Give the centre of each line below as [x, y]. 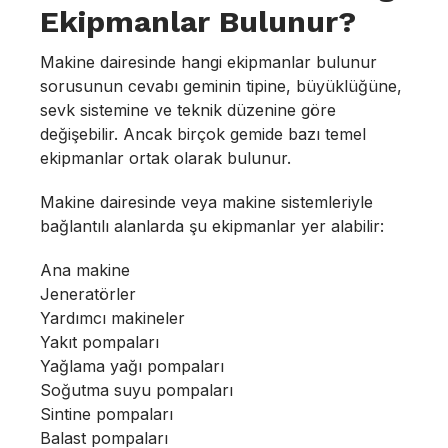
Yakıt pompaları [99, 342]
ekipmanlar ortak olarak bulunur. [165, 158]
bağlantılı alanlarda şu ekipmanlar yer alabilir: [212, 226]
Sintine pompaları [106, 414]
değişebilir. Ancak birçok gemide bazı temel [203, 134]
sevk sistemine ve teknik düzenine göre [188, 110]
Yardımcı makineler [112, 318]
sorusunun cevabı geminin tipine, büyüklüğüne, [221, 86]
